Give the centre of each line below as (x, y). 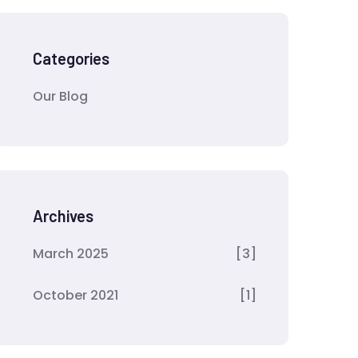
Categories (71, 58)
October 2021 (76, 295)
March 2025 (71, 254)
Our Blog (60, 96)
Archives (63, 216)
